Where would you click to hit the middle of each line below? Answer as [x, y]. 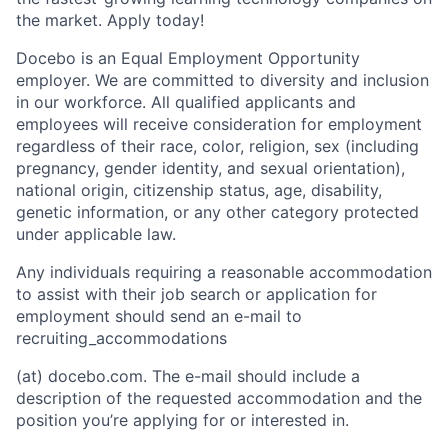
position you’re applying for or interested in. [182, 420]
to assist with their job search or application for [196, 294]
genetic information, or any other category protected [217, 212]
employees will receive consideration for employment [219, 124]
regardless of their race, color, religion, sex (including [217, 146]
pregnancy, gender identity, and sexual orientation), [210, 168]
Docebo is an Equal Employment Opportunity [188, 58]
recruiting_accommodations [121, 338]
